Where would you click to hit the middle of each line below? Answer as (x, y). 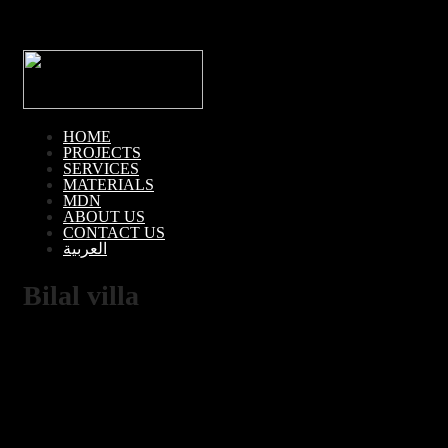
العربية (85, 248)
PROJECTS (102, 152)
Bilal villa (81, 296)
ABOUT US (104, 216)
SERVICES (101, 168)
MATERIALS (108, 184)
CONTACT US (114, 232)
